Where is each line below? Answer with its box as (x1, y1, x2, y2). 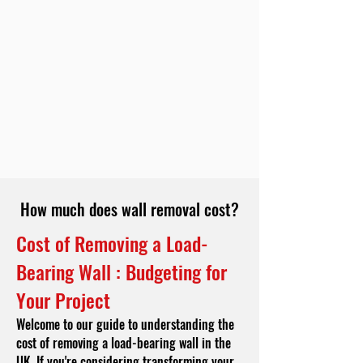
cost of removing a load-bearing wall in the (16, 333, 231, 352)
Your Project (16, 285, 110, 314)
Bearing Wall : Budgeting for (16, 257, 227, 286)
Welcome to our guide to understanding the (16, 314, 234, 334)
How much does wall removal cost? (20, 197, 239, 221)
